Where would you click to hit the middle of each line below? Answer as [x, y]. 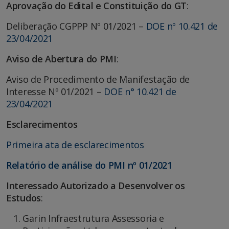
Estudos [24, 198]
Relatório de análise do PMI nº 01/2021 [89, 165]
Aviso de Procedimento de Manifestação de [98, 79]
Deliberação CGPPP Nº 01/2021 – [76, 26]
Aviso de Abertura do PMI [61, 59]
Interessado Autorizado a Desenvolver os [96, 186]
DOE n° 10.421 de [140, 92]
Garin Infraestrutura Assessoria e [94, 219]
